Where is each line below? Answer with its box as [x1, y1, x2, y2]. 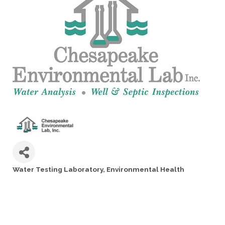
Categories [12, 171, 50, 181]
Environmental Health [106, 165, 184, 174]
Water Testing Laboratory [13, 165, 103, 174]
